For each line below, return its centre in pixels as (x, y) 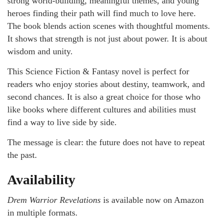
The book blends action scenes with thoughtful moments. (109, 26)
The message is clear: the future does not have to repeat (106, 142)
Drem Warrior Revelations (54, 200)
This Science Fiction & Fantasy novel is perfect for (98, 71)
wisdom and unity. (40, 51)
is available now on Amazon (152, 200)
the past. (22, 155)
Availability (41, 179)
